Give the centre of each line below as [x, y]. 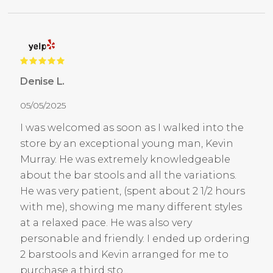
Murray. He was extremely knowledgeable [126, 160]
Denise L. [42, 82]
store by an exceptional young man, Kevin [127, 144]
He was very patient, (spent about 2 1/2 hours [133, 191]
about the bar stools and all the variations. [129, 175]
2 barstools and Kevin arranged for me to [125, 255]
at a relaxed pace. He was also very [106, 223]
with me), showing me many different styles [131, 207]
